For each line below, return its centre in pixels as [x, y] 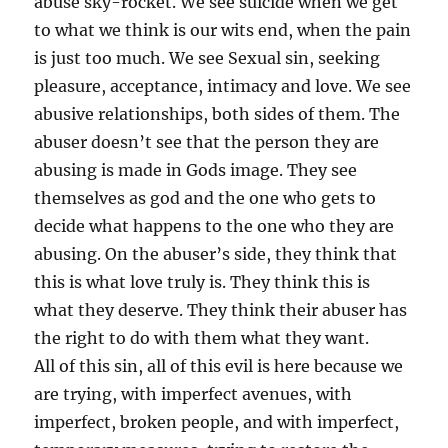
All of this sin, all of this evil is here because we [219, 365]
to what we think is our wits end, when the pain [223, 29]
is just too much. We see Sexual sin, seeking [207, 57]
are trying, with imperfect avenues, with [193, 393]
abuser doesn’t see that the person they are [207, 141]
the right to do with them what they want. [202, 337]
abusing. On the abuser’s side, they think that [216, 253]
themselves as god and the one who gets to [205, 197]
